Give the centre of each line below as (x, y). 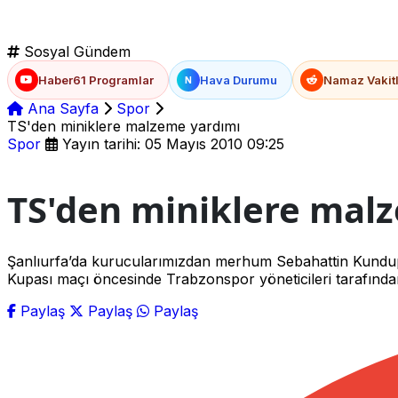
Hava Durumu (239, 80)
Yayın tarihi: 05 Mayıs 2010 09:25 (171, 143)
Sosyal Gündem (75, 51)
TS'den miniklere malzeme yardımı (123, 126)
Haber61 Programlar (96, 80)
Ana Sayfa (61, 108)
